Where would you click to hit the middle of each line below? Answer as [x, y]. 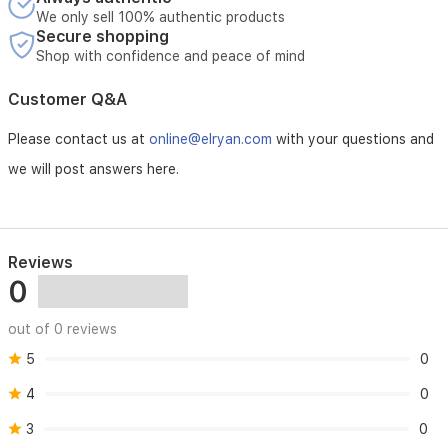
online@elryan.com [210, 139]
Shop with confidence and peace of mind [170, 56]
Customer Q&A [67, 99]
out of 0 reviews [62, 329]
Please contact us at [78, 139]
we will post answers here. [93, 169]
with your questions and [353, 139]
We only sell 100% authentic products [160, 17]
